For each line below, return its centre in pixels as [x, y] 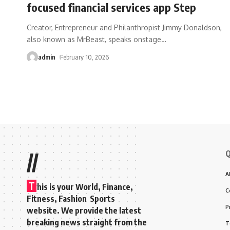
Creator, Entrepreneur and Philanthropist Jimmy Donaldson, [124, 27]
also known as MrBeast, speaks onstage [94, 39]
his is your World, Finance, [85, 187]
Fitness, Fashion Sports [72, 198]
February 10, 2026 [84, 57]
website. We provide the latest [84, 210]
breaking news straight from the [87, 222]
